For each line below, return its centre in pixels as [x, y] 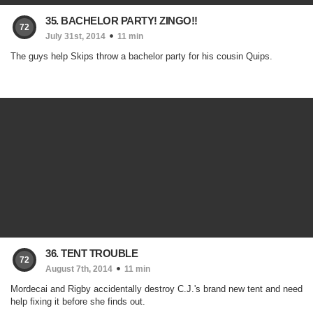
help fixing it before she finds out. [78, 301]
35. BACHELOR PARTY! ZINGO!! [122, 21]
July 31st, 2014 [75, 36]
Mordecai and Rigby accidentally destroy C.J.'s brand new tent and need [156, 289]
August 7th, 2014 [79, 269]
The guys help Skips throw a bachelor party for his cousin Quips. [141, 56]
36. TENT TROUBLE [92, 253]
